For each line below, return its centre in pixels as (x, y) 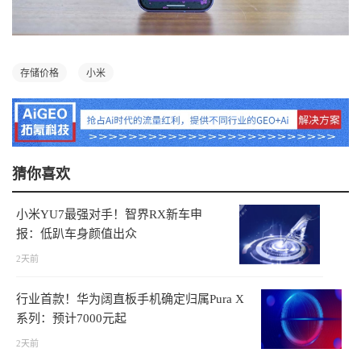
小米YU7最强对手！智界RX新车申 (109, 214)
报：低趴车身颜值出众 (77, 233)
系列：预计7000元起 (71, 318)
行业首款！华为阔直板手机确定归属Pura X (130, 299)
